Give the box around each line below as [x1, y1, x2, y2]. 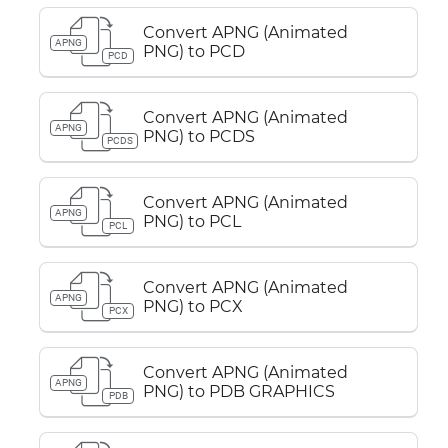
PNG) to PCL [143, 212, 241, 231]
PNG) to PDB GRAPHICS [143, 382, 335, 401]
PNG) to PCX [143, 297, 243, 316]
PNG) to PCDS [143, 127, 255, 146]
